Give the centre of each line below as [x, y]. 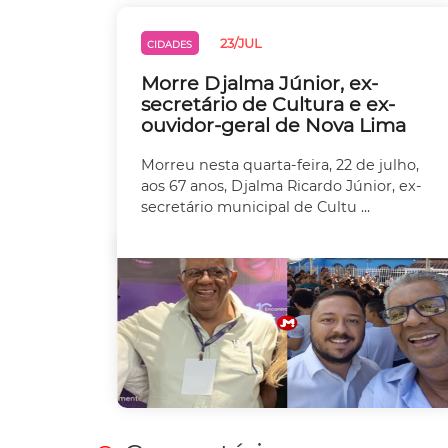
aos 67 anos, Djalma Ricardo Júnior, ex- [281, 185]
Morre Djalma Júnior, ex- [259, 83]
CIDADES [170, 44]
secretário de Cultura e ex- [268, 104]
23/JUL [240, 43]
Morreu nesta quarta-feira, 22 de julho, [280, 164]
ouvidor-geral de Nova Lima [273, 125]
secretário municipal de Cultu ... [255, 206]
